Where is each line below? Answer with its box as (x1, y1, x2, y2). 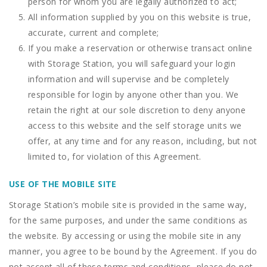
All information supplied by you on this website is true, (28, 11, 252, 23)
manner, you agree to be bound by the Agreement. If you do (9, 246, 257, 257)
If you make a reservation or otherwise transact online (28, 42, 253, 54)
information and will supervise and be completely (28, 73, 229, 85)
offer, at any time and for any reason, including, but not (28, 135, 257, 147)
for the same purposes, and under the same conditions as (9, 215, 248, 226)
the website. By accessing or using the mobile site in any (9, 230, 241, 241)
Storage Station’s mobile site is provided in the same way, (9, 199, 247, 210)
